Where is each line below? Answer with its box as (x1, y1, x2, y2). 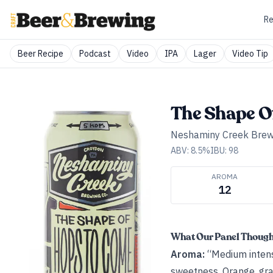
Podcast (79, 48, 111, 59)
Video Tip (232, 48, 268, 59)
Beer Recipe (18, 48, 63, 59)
